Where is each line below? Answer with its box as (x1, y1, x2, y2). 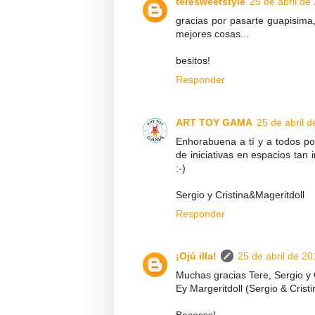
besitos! (176, 55, 210, 67)
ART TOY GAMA (176, 116, 252, 128)
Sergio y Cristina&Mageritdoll (176, 188, 304, 200)
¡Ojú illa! (176, 250, 217, 262)
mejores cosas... (176, 28, 249, 40)
